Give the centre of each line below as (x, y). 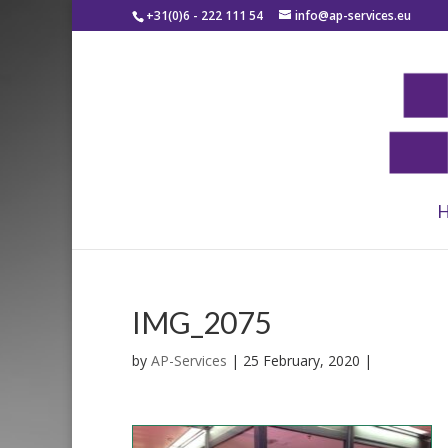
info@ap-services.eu (353, 15)
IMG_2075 (201, 322)
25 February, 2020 (301, 360)
